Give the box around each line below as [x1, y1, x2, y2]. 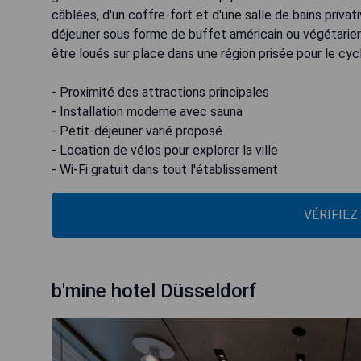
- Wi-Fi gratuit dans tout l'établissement [52, 162, 278, 178]
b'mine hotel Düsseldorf [52, 280, 257, 303]
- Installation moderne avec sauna [52, 104, 243, 120]
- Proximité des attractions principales [52, 85, 269, 101]
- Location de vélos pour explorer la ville [52, 143, 278, 159]
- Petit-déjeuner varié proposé [52, 123, 222, 139]
